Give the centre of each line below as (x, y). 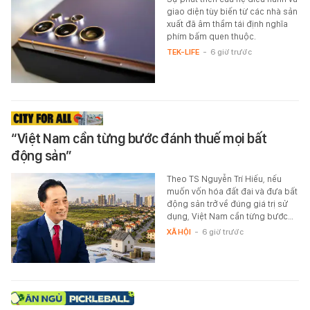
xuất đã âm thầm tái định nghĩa (227, 24)
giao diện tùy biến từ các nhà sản (232, 11)
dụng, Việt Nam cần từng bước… (230, 216)
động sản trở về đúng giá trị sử (227, 203)
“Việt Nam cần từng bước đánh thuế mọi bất (139, 138)
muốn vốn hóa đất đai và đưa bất (232, 191)
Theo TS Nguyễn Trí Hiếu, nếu (224, 179)
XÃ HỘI (179, 231)
